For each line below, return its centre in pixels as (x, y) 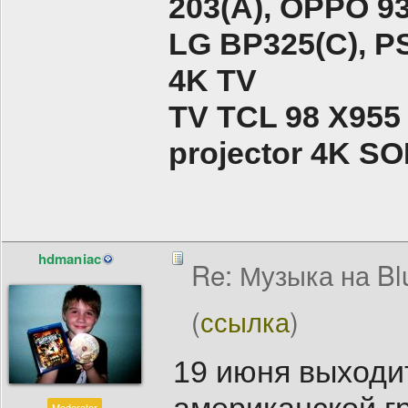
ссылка (245, 321)
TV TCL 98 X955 (285, 117)
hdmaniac (70, 259)
